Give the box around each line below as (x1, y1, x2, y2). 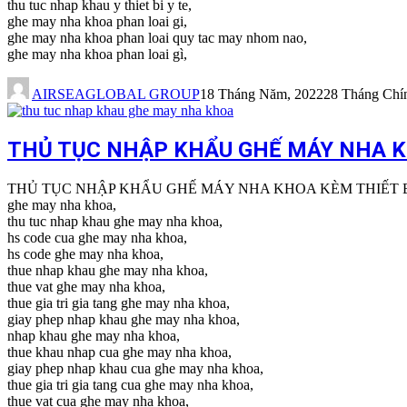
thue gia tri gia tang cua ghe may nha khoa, (7, 376, 253, 392)
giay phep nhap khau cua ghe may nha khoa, (7, 360, 263, 376)
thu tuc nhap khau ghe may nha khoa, (7, 213, 223, 229)
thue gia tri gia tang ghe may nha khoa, (7, 294, 230, 311)
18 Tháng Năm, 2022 (200, 85, 323, 102)
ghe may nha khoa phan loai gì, (7, 45, 187, 62)
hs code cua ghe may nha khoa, (7, 229, 187, 245)
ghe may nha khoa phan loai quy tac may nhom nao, (7, 29, 307, 45)
